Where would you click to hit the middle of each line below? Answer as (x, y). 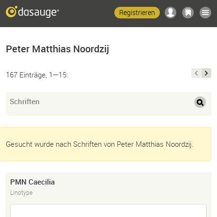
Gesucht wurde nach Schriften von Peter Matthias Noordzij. (100, 144)
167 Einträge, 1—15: (37, 75)
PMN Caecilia (32, 182)
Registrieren (137, 12)
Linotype (21, 193)
